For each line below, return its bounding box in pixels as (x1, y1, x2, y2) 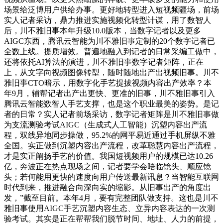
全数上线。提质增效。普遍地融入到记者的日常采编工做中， (4, 47, 219, 56)
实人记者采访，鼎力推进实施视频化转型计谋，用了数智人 (4, 15, 211, 24)
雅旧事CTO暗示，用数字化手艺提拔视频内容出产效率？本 (4, 78, 212, 87)
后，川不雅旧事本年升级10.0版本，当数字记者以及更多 (4, 26, 201, 35)
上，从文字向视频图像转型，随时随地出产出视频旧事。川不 (4, 68, 219, 77)
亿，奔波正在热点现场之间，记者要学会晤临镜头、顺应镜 (4, 162, 211, 171)
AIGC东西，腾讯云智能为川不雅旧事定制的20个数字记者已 (4, 36, 215, 45)
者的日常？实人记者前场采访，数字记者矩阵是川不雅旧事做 (4, 110, 219, 118)
